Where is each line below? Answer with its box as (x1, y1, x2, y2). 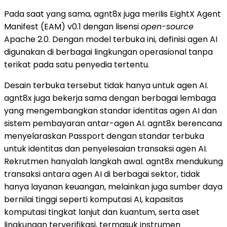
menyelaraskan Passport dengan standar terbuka (4, 130, 204, 142)
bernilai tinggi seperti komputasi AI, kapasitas (4, 193, 183, 205)
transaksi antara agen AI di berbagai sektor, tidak (4, 168, 200, 180)
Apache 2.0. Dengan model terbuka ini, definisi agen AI (4, 33, 217, 45)
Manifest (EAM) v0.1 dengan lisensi (4, 20, 141, 32)
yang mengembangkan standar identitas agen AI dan (4, 104, 217, 117)
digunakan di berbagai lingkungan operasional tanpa (4, 46, 213, 58)
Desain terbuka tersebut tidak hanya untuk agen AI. (4, 79, 208, 91)
